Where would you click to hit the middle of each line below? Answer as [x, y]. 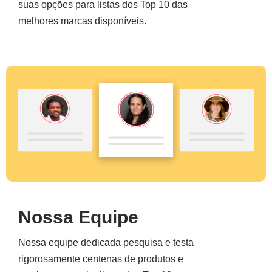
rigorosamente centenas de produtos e [101, 259]
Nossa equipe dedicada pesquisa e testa [106, 243]
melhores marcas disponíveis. [82, 21]
